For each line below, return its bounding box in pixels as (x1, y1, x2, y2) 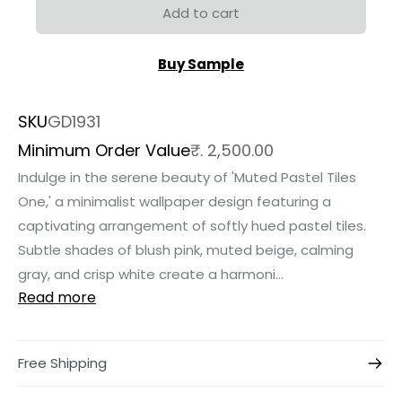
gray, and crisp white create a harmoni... (18, 265, 284, 284)
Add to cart (162, 3, 240, 22)
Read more (18, 287, 96, 309)
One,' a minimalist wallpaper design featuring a (18, 192, 331, 212)
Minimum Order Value (18, 139, 190, 162)
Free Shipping (18, 354, 107, 373)
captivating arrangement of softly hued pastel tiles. (18, 216, 366, 236)
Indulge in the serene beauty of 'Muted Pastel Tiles (18, 168, 356, 188)
